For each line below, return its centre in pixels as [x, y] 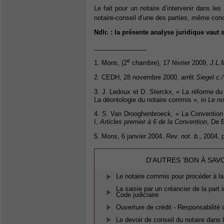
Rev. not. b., [184, 136]
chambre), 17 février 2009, [170, 63]
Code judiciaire [137, 195]
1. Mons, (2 [110, 63]
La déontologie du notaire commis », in [151, 99]
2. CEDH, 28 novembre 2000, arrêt [145, 77]
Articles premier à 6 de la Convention [153, 122]
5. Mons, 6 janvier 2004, [130, 136]
